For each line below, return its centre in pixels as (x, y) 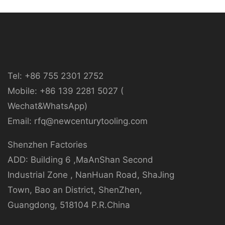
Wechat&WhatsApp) (47, 106)
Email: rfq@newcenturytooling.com (78, 121)
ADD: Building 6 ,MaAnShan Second (80, 159)
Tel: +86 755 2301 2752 (55, 76)
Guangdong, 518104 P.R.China (69, 205)
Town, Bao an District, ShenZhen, (75, 190)
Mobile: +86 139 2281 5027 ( (66, 91)
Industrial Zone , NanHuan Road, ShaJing (91, 175)
